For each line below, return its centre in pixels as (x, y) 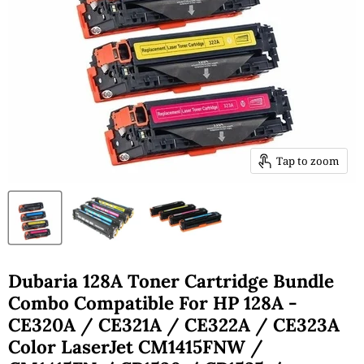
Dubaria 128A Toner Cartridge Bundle (171, 280)
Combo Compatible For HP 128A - (153, 302)
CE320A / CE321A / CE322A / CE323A (174, 324)
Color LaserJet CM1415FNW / (136, 346)
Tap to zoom (307, 160)
